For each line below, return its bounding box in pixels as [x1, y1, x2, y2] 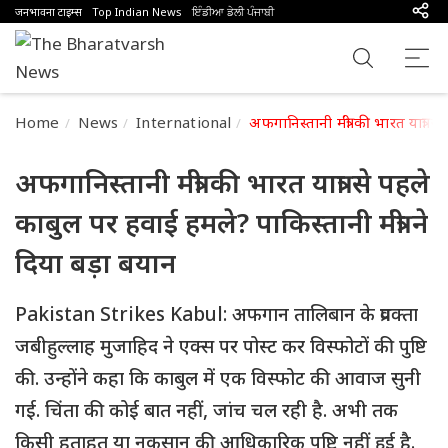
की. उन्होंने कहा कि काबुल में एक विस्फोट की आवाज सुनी [15, 365, 421, 391]
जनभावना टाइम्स [15, 4, 82, 19]
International [136, 112, 232, 132]
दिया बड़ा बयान [15, 244, 176, 281]
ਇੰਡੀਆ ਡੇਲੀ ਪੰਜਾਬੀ [192, 4, 274, 19]
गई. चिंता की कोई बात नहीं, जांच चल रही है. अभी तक [15, 397, 398, 423]
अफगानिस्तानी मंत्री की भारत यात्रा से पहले [15, 164, 430, 201]
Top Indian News [92, 4, 182, 19]
